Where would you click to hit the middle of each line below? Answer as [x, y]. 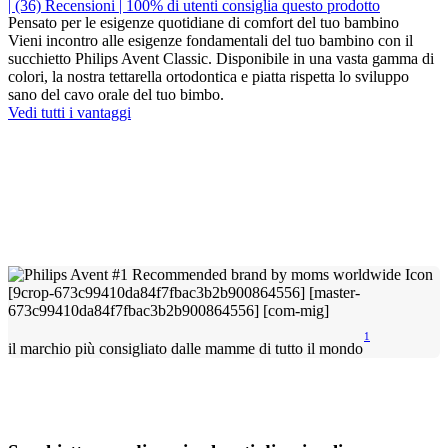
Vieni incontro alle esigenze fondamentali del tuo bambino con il [210, 40]
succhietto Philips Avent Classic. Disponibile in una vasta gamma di [221, 58]
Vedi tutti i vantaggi [69, 112]
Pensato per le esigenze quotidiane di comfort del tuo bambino [203, 22]
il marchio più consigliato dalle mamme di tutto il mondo [185, 349]
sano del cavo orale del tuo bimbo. [116, 94]
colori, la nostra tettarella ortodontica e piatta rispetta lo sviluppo [208, 76]
